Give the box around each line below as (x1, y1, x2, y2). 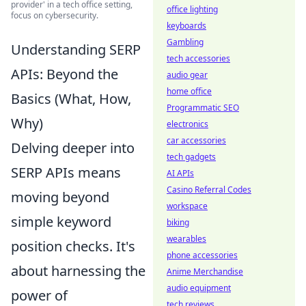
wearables (167, 233, 206, 245)
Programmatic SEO (167, 102, 239, 113)
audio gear (167, 69, 208, 81)
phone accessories (167, 249, 238, 261)
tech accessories (167, 53, 230, 64)
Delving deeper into (11, 138, 135, 157)
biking (167, 217, 189, 228)
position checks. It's (11, 236, 135, 255)
